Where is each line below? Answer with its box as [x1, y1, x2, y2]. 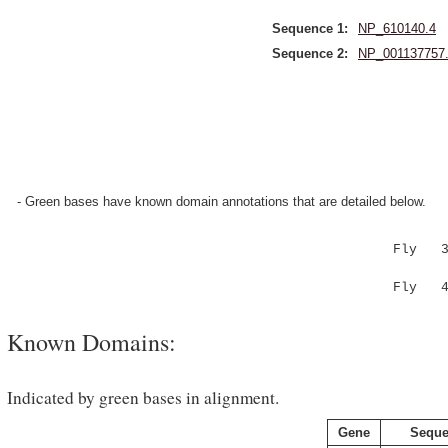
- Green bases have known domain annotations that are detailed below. [17, 194, 426, 209]
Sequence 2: [272, 46, 348, 61]
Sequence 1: [272, 21, 348, 36]
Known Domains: [7, 326, 176, 358]
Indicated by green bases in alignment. [7, 386, 279, 409]
